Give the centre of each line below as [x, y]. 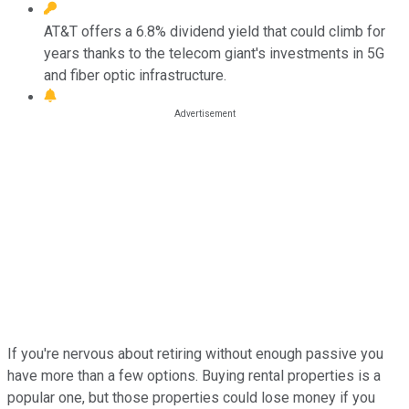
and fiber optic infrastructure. [135, 75]
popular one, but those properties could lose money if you [191, 397]
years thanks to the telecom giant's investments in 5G [214, 53]
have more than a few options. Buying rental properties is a [194, 375]
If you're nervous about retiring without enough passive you [195, 353]
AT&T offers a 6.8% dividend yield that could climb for [215, 31]
